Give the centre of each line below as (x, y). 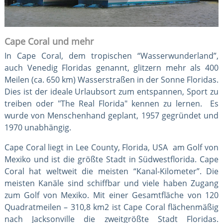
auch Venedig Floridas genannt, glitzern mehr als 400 (111, 67)
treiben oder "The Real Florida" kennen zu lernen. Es (111, 103)
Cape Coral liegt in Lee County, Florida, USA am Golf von (111, 147)
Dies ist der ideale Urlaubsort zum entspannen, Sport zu (111, 91)
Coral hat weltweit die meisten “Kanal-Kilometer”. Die (111, 171)
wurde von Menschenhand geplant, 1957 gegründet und (111, 115)
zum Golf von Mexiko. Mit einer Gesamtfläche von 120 (111, 195)
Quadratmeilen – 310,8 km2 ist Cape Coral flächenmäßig (111, 207)
